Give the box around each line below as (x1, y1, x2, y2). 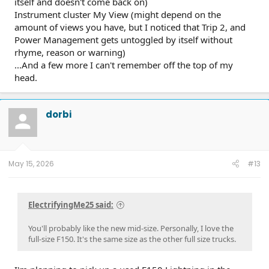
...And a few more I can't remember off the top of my (14, 58, 233, 71)
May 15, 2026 (8, 158, 54, 169)
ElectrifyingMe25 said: (28, 199, 113, 210)
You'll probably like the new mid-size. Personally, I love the (28, 222, 234, 234)
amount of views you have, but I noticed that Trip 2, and (14, 20, 246, 33)
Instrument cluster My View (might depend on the (14, 8, 221, 20)
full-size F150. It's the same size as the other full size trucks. (28, 233, 236, 244)
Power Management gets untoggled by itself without (14, 33, 232, 46)
